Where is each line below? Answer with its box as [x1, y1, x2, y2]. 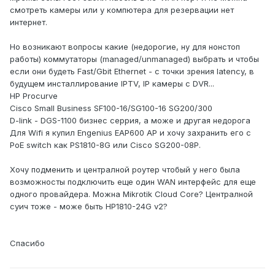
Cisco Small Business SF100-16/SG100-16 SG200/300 [10, 103, 212, 114]
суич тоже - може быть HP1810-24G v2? [10, 201, 168, 212]
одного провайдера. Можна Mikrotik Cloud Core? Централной [10, 189, 253, 199]
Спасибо [10, 238, 45, 249]
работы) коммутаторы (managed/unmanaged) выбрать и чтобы [10, 54, 259, 64]
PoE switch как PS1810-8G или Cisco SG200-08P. [10, 140, 201, 150]
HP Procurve [10, 91, 58, 101]
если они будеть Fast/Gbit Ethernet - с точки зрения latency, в [10, 66, 254, 77]
